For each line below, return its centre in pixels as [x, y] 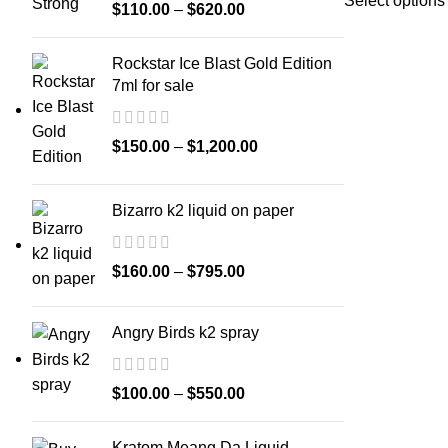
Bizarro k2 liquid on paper [203, 210]
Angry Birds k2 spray [185, 332]
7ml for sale [153, 85]
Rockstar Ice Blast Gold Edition [222, 63]
